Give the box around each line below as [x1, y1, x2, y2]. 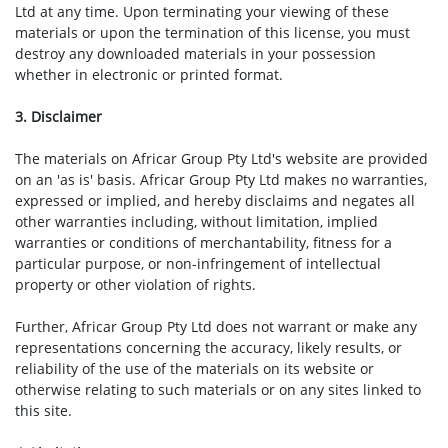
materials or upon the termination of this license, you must [15, 23, 410, 42]
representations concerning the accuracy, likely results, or [15, 338, 402, 357]
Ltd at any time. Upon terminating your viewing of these [15, 2, 389, 21]
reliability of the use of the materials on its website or [15, 359, 374, 378]
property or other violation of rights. [15, 275, 256, 294]
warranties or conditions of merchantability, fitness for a [15, 233, 392, 252]
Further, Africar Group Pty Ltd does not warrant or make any [15, 317, 417, 336]
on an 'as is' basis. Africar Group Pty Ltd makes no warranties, [15, 170, 427, 189]
